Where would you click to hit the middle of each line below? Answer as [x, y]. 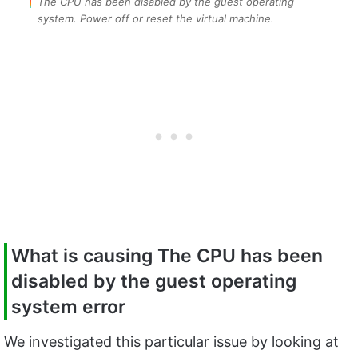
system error [68, 307]
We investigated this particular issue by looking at [171, 341]
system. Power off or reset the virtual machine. [156, 19]
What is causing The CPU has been [167, 256]
